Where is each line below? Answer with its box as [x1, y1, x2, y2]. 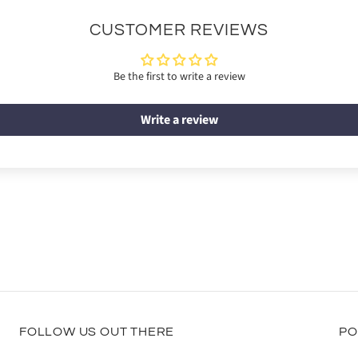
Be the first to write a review [113, 68, 245, 85]
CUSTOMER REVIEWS [89, 21, 269, 38]
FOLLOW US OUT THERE [18, 324, 175, 338]
